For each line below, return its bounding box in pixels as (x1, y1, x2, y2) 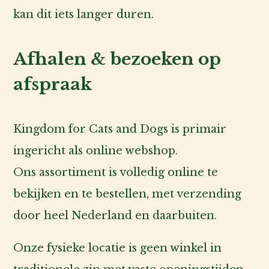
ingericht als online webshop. (13, 144, 178, 157)
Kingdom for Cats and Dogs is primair (13, 122, 227, 136)
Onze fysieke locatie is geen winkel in (13, 241, 222, 255)
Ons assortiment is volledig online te (13, 165, 219, 179)
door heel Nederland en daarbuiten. (13, 208, 217, 222)
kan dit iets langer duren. (13, 7, 154, 21)
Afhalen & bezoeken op (13, 48, 222, 70)
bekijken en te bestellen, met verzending (13, 187, 242, 201)
